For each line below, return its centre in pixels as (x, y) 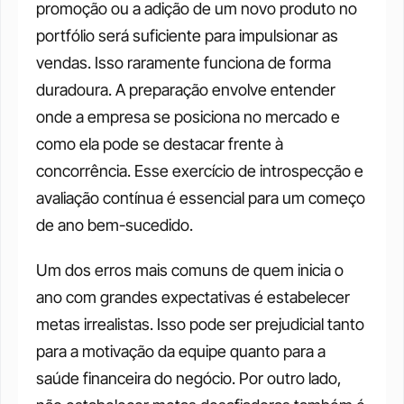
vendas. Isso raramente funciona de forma (184, 62)
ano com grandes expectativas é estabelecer (193, 297)
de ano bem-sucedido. (115, 225)
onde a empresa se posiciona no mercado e (188, 116)
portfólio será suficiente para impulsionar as (187, 35)
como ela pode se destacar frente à (160, 143)
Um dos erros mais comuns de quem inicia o (190, 270)
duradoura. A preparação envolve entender (186, 89)
